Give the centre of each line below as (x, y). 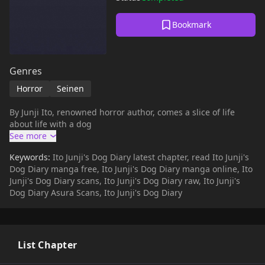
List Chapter (48, 245)
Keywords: (31, 157)
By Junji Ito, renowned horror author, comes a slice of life (122, 112)
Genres (26, 71)
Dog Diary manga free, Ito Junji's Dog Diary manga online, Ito (131, 169)
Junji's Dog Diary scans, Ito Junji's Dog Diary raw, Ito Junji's (125, 181)
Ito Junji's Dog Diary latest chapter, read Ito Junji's (151, 157)
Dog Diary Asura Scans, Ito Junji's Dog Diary (96, 193)
